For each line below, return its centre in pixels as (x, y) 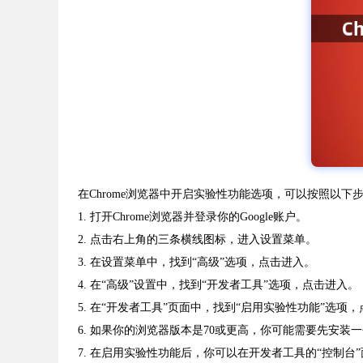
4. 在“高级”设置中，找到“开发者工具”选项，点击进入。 (218, 285)
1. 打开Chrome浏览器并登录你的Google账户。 (192, 217)
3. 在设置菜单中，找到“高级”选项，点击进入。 (196, 263)
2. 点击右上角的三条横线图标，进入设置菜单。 (197, 240)
